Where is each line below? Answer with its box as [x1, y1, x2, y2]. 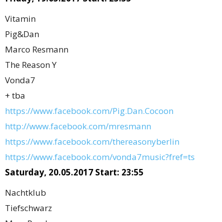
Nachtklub [5, 187, 46, 198]
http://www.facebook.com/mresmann [5, 120, 151, 132]
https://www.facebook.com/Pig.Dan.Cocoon [5, 105, 173, 116]
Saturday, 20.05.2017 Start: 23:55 [5, 166, 144, 178]
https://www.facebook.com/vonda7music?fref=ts [5, 151, 195, 163]
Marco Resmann [5, 44, 68, 55]
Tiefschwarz [5, 202, 52, 214]
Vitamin [5, 13, 36, 24]
